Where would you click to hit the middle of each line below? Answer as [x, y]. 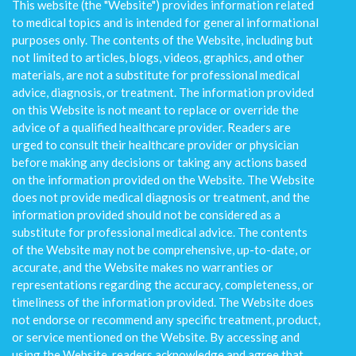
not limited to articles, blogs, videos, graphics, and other [158, 57]
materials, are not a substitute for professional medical [156, 75]
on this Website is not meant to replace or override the [155, 110]
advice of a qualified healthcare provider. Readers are [151, 127]
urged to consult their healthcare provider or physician [155, 145]
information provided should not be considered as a [146, 215]
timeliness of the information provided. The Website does [163, 302]
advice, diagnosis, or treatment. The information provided [163, 92]
